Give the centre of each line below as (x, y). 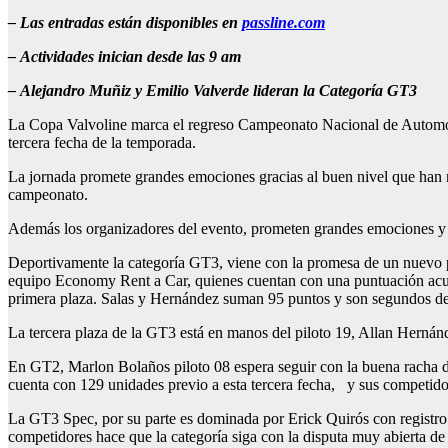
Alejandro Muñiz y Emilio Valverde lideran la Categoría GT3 (220, 91)
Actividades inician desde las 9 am (132, 57)
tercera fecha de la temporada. (104, 143)
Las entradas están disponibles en (131, 23)
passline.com (283, 23)
